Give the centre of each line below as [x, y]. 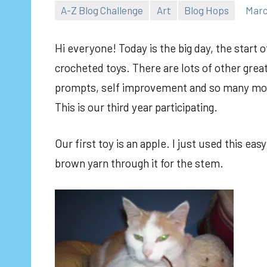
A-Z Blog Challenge [102, 10]
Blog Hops [206, 10]
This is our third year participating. [136, 107]
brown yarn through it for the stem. [139, 163]
